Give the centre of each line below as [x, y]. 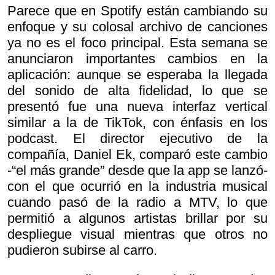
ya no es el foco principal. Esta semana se [137, 42]
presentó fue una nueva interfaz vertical [137, 106]
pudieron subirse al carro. [82, 250]
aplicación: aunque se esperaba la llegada [137, 74]
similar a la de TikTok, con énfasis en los [137, 122]
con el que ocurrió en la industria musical [137, 186]
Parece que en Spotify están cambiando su [137, 10]
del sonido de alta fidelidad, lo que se [137, 90]
